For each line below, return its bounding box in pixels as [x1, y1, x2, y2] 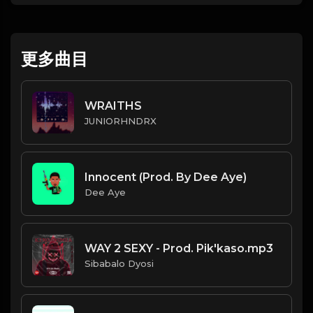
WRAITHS [85, 99, 142, 112]
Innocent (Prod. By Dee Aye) [85, 170, 247, 184]
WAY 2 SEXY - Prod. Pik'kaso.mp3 [85, 241, 273, 255]
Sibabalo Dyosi [85, 257, 154, 269]
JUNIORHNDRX [85, 115, 156, 126]
